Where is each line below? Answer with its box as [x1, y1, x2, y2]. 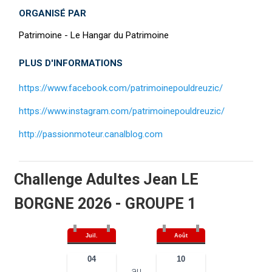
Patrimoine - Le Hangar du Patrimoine [19, 30, 169, 41]
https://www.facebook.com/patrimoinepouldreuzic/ [19, 83, 223, 94]
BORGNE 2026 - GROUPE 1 [14, 195, 196, 213]
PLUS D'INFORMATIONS [19, 58, 123, 69]
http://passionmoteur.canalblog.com [19, 129, 163, 140]
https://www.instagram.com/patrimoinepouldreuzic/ [19, 106, 225, 117]
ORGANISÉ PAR [19, 8, 86, 19]
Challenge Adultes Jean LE [14, 171, 199, 189]
